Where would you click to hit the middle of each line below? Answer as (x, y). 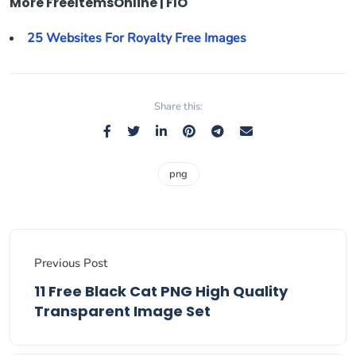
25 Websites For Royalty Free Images (137, 38)
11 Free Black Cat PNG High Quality (161, 291)
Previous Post (71, 263)
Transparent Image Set (122, 311)
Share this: (178, 106)
